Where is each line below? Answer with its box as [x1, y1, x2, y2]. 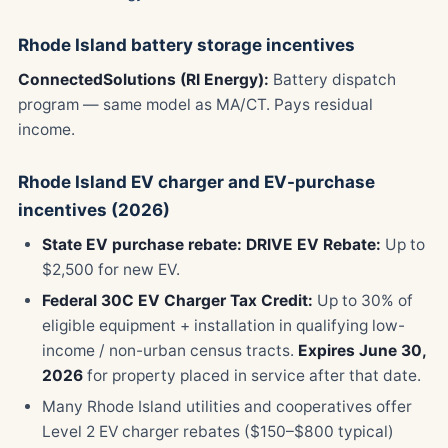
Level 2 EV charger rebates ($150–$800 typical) [42, 422, 394, 441]
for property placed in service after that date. [83, 366, 421, 385]
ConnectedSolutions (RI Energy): [18, 70, 269, 89]
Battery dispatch [269, 70, 396, 89]
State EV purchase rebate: [42, 235, 242, 254]
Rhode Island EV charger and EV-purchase [18, 172, 375, 192]
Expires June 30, [298, 341, 426, 360]
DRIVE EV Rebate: [246, 235, 381, 254]
